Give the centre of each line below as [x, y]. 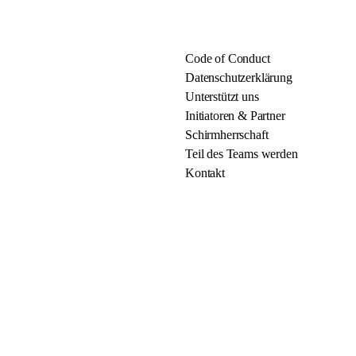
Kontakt [205, 173]
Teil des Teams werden [242, 154]
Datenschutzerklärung [239, 77]
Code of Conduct [228, 58]
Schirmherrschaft [227, 135]
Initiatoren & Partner [235, 116]
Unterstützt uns [222, 97]
